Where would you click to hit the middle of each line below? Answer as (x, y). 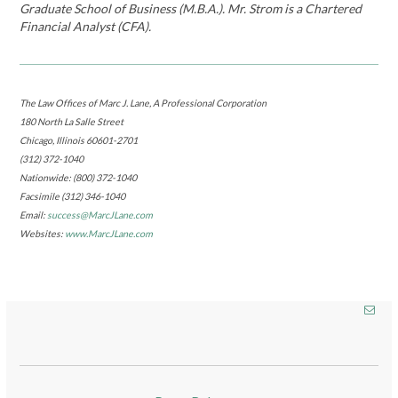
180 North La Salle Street (72, 122)
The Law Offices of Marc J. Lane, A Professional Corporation (143, 103)
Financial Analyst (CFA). (86, 27)
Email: (34, 215)
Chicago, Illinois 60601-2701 (79, 140)
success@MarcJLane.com (100, 215)
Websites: (43, 234)
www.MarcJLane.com (109, 234)
